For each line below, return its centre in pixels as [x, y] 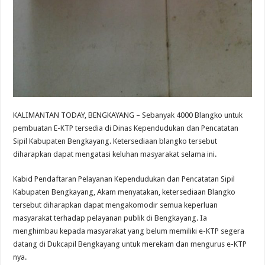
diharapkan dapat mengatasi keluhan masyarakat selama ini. [115, 154]
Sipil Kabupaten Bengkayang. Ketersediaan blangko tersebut [115, 141]
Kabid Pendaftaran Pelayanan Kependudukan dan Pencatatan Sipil [124, 179]
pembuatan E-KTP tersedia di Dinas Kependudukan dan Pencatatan [126, 128]
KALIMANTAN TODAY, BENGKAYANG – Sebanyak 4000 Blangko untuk [128, 115]
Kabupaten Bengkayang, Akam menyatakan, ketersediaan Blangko [125, 192]
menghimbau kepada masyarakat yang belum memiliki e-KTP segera [129, 231]
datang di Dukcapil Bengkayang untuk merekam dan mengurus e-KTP [130, 244]
